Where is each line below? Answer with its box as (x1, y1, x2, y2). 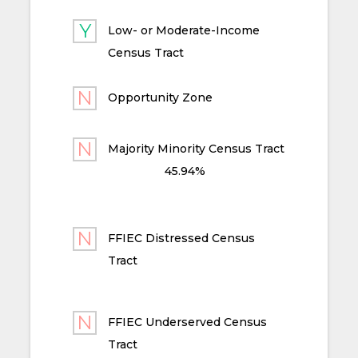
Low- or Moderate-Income (108, 23, 261, 38)
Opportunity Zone (108, 90, 213, 105)
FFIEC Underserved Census (108, 315, 268, 330)
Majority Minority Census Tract (108, 141, 285, 157)
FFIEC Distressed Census (108, 231, 256, 246)
